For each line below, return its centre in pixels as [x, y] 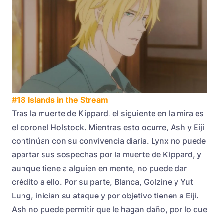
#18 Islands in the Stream [60, 99]
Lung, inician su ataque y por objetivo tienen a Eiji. [105, 195]
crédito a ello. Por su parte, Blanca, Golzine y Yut [102, 182]
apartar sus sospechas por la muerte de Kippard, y [107, 154]
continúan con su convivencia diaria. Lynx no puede [109, 141]
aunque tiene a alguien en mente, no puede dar [99, 168]
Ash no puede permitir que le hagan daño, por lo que [109, 209]
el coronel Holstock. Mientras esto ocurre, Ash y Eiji [108, 127]
